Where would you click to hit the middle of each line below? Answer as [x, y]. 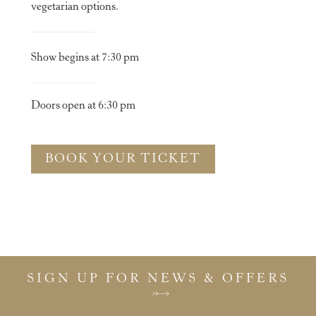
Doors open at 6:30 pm [83, 105]
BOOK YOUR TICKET [123, 159]
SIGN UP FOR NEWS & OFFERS [158, 280]
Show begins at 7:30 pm [85, 57]
